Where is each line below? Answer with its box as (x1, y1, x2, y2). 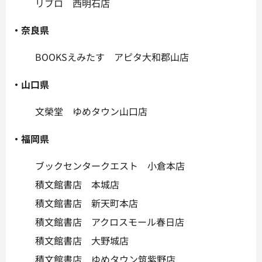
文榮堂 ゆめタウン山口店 (35, 104, 147, 119)
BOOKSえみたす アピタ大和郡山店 (35, 50, 189, 64)
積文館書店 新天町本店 (35, 195, 138, 210)
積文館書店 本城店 (35, 177, 119, 191)
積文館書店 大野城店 (35, 233, 129, 247)
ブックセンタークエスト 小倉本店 (35, 158, 185, 173)
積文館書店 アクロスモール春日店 (35, 214, 184, 229)
